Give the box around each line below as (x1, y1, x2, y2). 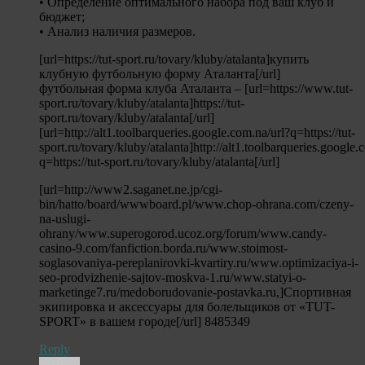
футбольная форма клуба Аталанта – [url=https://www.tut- (39, 81, 353, 95)
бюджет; (39, 9, 85, 24)
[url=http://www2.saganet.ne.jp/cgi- (39, 182, 222, 196)
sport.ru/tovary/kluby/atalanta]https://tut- (39, 95, 244, 110)
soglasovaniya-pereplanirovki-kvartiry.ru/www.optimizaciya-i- (39, 255, 358, 270)
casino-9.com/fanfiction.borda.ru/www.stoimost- (39, 240, 288, 255)
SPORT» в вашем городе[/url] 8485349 (39, 314, 250, 328)
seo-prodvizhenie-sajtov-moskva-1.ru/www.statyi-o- (39, 270, 306, 284)
